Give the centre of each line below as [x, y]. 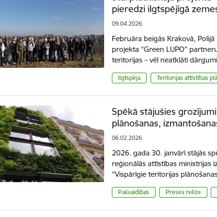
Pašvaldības [134, 192]
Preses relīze [183, 192]
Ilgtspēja [130, 77]
